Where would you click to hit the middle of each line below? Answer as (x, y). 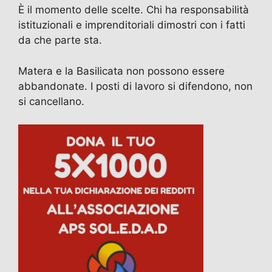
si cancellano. (51, 101)
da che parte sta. (60, 40)
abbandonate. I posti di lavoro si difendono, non (135, 86)
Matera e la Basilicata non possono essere (121, 71)
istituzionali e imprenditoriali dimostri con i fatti (132, 25)
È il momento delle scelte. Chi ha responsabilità (134, 10)
